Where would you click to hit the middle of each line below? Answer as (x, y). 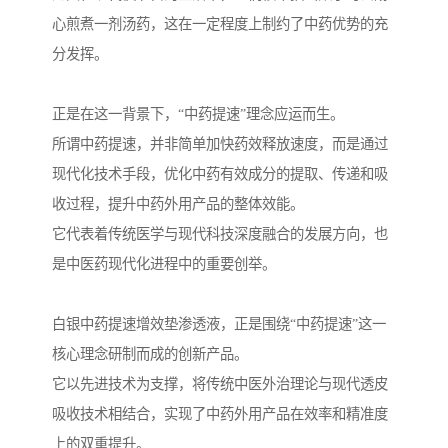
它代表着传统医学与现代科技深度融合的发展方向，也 (220, 234)
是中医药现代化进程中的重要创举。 (164, 264)
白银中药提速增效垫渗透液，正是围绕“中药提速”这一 (219, 324)
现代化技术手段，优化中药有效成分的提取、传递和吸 (220, 174)
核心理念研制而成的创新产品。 (150, 354)
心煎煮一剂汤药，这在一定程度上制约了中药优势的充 (220, 24)
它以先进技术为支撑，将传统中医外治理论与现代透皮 (220, 384)
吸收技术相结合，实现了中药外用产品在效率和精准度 (220, 414)
